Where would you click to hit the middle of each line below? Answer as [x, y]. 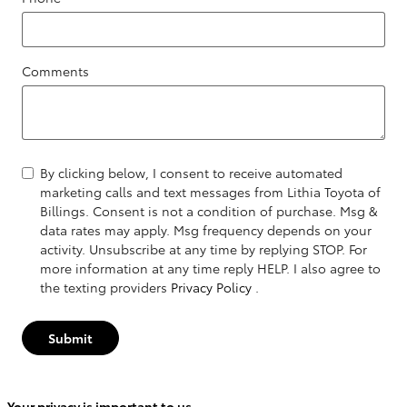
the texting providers [105, 288]
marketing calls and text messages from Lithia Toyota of [210, 192]
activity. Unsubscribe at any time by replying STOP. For [203, 249]
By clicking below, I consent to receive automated [191, 173]
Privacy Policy [213, 288]
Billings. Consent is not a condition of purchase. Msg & [209, 211]
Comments [55, 71]
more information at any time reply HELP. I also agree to [210, 268]
